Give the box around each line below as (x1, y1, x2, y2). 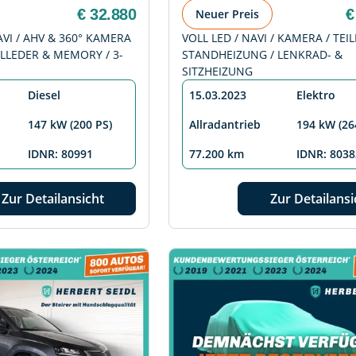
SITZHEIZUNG (182, 64, 253, 79)
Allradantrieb (189, 117, 261, 133)
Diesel (28, 87, 60, 103)
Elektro (296, 87, 335, 103)
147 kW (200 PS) (28, 117, 112, 133)
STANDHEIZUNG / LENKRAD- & (182, 47, 342, 63)
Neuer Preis (195, 6, 259, 22)
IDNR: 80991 (28, 146, 93, 162)
